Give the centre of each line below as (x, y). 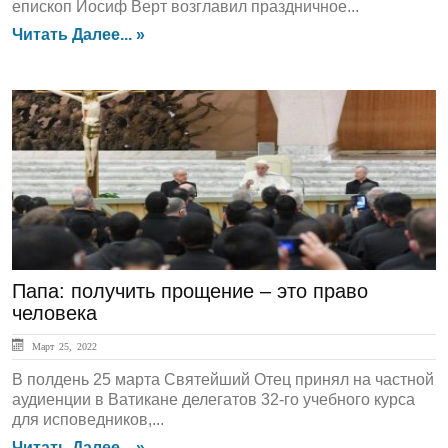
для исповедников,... (88, 419)
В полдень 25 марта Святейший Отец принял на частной (223, 379)
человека (54, 313)
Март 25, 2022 (62, 346)
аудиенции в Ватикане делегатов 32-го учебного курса (213, 399)
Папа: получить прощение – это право (190, 291)
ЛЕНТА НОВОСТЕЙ (114, 123)
